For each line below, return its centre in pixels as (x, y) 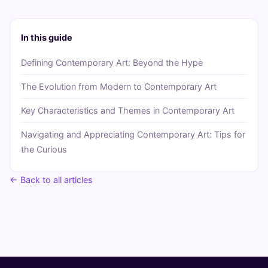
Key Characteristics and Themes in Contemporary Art (128, 111)
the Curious (44, 150)
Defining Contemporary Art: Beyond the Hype (112, 63)
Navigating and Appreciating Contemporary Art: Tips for (133, 135)
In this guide (47, 38)
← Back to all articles (51, 180)
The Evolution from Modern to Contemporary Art (119, 87)
